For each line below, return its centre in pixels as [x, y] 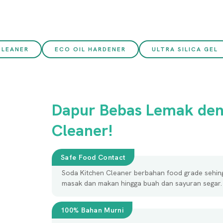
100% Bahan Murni [92, 210]
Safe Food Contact [93, 157]
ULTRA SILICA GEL [185, 49]
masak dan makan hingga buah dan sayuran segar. [142, 183]
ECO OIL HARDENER [90, 49]
